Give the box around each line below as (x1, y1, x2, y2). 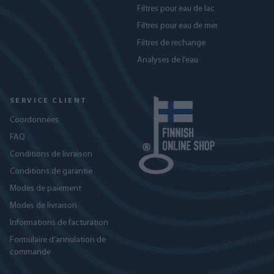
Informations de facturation (10, 218, 108, 228)
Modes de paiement (10, 184, 81, 193)
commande (10, 248, 51, 257)
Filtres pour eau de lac (137, 4, 215, 13)
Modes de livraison (10, 201, 77, 210)
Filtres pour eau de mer (137, 21, 218, 31)
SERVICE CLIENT (10, 97, 87, 105)
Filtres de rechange (137, 39, 206, 48)
